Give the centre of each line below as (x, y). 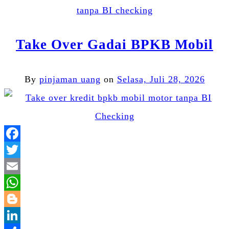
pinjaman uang (70, 79)
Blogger (131, 215)
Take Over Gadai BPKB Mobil (114, 45)
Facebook (134, 150)
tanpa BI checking (114, 10)
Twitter (130, 166)
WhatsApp (136, 199)
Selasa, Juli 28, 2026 (161, 79)
